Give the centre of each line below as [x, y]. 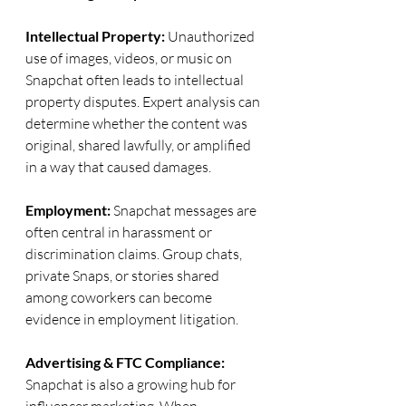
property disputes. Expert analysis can [144, 101]
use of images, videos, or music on [130, 58]
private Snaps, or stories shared [124, 275]
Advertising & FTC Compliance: [126, 362]
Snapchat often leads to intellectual [136, 80]
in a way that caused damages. [118, 167]
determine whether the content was [138, 123]
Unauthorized [213, 36]
